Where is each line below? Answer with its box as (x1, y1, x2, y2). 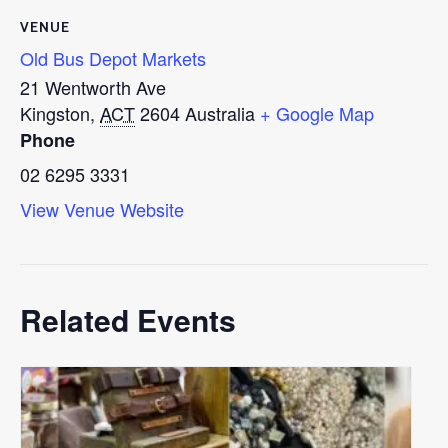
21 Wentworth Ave (20, 74, 166, 101)
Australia (185, 100, 255, 127)
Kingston (20, 100, 90, 127)
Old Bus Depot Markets (20, 45, 206, 72)
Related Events (20, 298, 236, 342)
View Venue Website (20, 196, 184, 223)
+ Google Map (260, 100, 374, 127)
